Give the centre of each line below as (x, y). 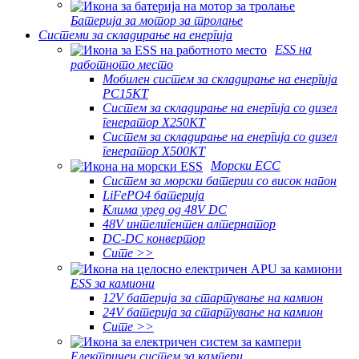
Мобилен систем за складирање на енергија (220, 79)
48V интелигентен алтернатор (189, 224)
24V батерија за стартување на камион (213, 312)
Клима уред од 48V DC (165, 210)
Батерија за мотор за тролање (157, 20)
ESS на (293, 49)
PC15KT (125, 93)
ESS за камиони (113, 283)
